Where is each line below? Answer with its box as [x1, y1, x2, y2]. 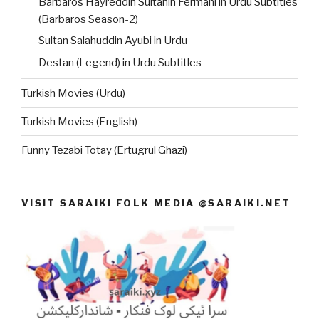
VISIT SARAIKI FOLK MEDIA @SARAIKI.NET [21, 197, 291, 209]
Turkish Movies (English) [21, 115, 137, 128]
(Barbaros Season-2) [38, 12, 138, 26]
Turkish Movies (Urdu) [21, 86, 125, 100]
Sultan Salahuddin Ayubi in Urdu [38, 34, 187, 48]
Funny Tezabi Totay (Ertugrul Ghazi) [21, 143, 187, 157]
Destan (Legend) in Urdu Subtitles [38, 56, 202, 69]
